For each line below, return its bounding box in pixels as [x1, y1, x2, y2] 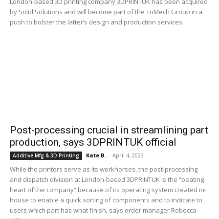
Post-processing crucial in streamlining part [10, 124, 208, 136]
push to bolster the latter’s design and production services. [10, 18, 184, 26]
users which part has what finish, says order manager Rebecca [10, 206, 197, 215]
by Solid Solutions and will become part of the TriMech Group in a [10, 7, 202, 16]
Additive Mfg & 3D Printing [13, 152, 79, 159]
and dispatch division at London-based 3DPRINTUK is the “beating [10, 175, 204, 184]
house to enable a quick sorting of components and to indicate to [10, 196, 202, 204]
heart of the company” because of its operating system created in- [10, 185, 206, 194]
